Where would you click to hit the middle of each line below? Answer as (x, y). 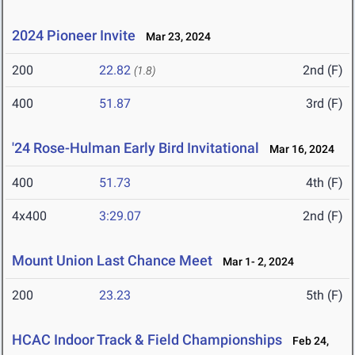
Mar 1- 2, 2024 (255, 262)
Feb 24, (307, 341)
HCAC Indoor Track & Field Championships (147, 340)
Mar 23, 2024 (175, 37)
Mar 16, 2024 (298, 149)
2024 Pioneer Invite (74, 36)
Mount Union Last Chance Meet (112, 261)
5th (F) (324, 296)
